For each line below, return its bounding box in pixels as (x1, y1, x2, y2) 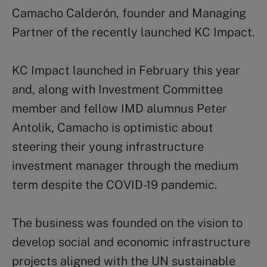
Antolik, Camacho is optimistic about (12, 120, 213, 135)
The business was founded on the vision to (12, 215, 243, 230)
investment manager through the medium (12, 158, 238, 173)
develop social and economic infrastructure (12, 234, 250, 249)
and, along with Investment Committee (12, 82, 223, 97)
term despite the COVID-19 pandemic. (12, 177, 217, 192)
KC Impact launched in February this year (12, 63, 240, 77)
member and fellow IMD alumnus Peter (12, 101, 227, 116)
